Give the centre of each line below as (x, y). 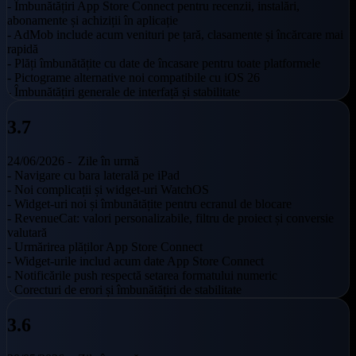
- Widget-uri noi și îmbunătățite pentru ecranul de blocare (149, 204)
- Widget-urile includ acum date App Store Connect (135, 261)
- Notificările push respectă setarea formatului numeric (142, 276)
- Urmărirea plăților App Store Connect (105, 247)
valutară (27, 233)
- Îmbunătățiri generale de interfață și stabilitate (124, 92)
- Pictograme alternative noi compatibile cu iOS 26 (133, 78)
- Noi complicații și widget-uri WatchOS (108, 190)
